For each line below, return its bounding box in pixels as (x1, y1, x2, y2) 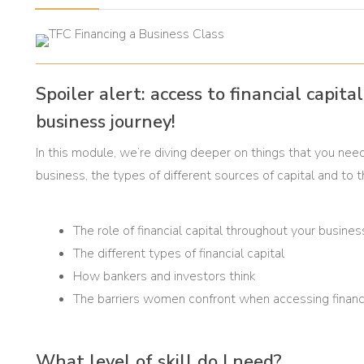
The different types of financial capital (72, 245, 284, 262)
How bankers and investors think (72, 267, 255, 285)
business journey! (35, 110, 175, 134)
